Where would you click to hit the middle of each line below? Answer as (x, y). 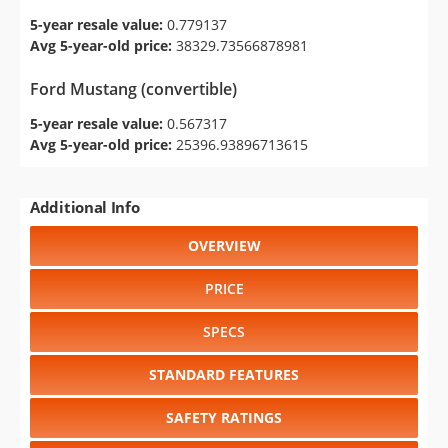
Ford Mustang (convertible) (133, 89)
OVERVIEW (224, 245)
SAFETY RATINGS (224, 417)
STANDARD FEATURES (224, 374)
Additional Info (85, 207)
